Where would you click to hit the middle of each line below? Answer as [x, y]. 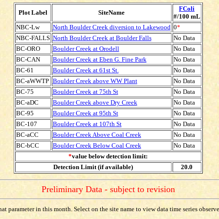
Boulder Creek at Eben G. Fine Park [99, 59]
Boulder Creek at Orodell [86, 49]
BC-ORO [28, 49]
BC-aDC [27, 102]
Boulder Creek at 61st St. [86, 70]
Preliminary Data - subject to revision [108, 189]
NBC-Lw [28, 27]
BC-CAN [28, 59]
